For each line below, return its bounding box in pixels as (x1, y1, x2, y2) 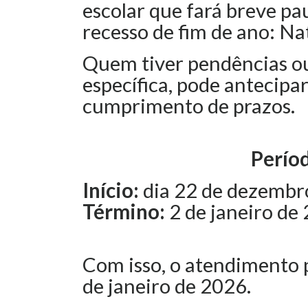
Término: (82, 199, 169, 223)
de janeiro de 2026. (82, 274, 251, 298)
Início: (82, 178, 139, 202)
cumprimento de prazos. (82, 93, 295, 118)
